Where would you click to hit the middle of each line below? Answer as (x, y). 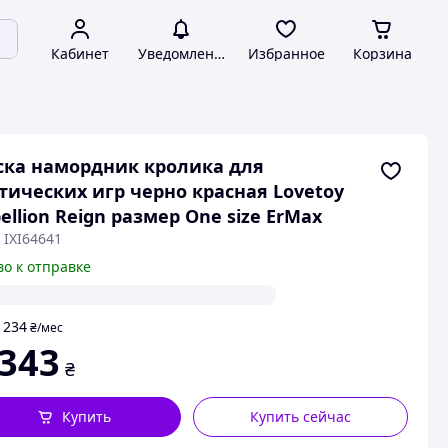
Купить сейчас (301, 416)
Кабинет (80, 53)
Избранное (286, 53)
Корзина (382, 53)
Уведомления (184, 53)
